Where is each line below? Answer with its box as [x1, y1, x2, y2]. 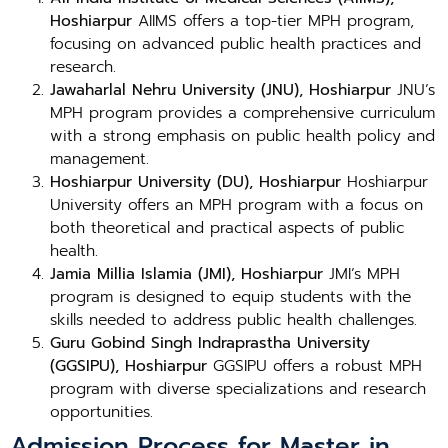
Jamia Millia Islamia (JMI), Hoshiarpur [50, 262, 323, 286]
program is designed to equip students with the [50, 285, 411, 309]
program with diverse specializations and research [50, 377, 426, 401]
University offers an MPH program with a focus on [50, 193, 423, 217]
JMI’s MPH [323, 262, 400, 286]
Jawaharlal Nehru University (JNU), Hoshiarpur [50, 78, 391, 102]
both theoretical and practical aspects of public [50, 216, 404, 240]
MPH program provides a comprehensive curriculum [50, 101, 435, 125]
